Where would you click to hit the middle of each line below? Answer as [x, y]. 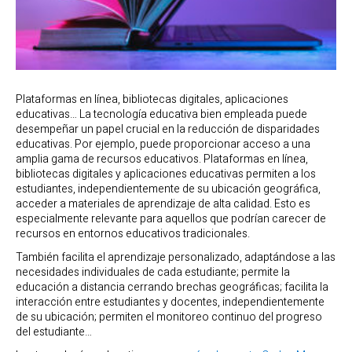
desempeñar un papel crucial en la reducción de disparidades [168, 129]
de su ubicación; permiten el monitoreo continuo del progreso [169, 317]
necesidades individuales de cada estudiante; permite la [153, 273]
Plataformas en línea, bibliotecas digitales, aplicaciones [152, 99]
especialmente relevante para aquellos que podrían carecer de [171, 218]
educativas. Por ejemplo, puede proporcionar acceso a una [163, 144]
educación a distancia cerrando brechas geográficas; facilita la [172, 288]
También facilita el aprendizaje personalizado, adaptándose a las [176, 258]
